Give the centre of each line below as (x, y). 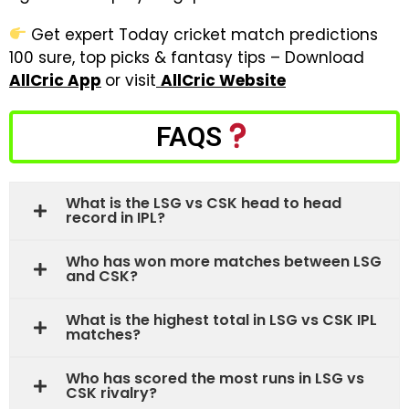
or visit (131, 80)
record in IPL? (115, 217)
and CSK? (102, 276)
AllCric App (55, 80)
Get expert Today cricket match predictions (203, 34)
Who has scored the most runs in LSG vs (215, 378)
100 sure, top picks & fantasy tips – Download (187, 57)
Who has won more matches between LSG (224, 261)
